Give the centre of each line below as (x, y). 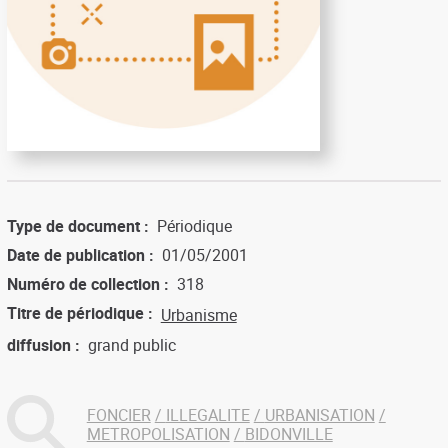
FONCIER (118, 415)
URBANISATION (319, 415)
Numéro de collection (83, 284)
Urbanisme (198, 315)
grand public (131, 345)
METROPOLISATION (158, 434)
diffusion (38, 345)
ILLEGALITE (207, 415)
